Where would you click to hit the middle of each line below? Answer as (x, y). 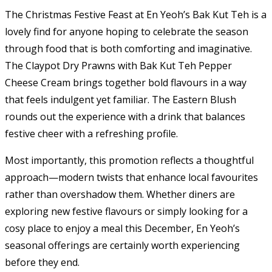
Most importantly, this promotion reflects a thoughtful (129, 161)
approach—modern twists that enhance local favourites (131, 178)
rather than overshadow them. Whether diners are (120, 195)
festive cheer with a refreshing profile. (91, 134)
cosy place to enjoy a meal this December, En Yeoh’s (122, 229)
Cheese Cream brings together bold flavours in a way (126, 83)
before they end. (42, 263)
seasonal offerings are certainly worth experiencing (122, 246)
